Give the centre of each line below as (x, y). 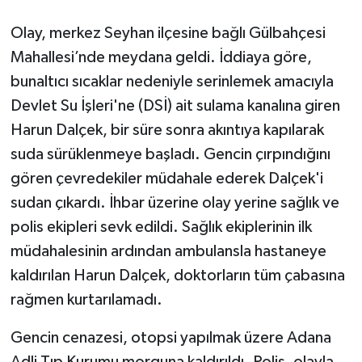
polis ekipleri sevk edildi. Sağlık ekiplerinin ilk (161, 227)
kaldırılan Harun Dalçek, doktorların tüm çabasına (177, 276)
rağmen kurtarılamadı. (86, 300)
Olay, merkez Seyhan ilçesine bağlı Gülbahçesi (168, 34)
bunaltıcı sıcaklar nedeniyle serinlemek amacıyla (172, 82)
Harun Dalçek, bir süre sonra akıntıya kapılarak (167, 130)
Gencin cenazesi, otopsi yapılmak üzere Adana (170, 338)
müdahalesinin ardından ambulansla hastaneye (168, 252)
